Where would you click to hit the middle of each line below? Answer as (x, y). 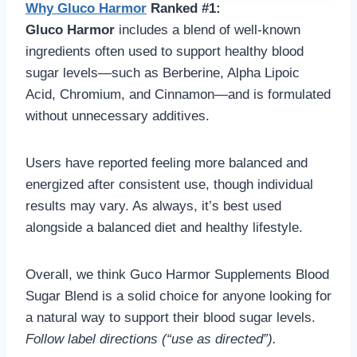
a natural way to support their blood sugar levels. (171, 317)
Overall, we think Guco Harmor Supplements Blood (177, 274)
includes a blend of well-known (208, 29)
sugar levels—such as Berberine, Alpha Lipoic (163, 73)
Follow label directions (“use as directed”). (151, 339)
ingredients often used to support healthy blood (165, 51)
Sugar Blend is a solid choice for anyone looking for (178, 296)
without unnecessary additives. (118, 116)
